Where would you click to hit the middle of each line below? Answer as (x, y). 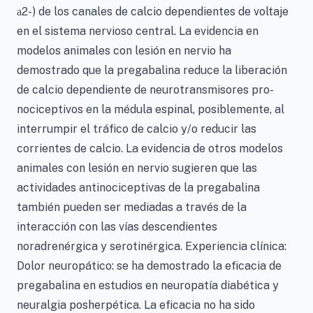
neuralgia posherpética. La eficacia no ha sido (136, 305)
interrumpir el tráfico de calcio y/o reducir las (137, 129)
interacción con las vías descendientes (117, 227)
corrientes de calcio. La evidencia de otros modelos (150, 148)
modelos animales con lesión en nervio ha (124, 51)
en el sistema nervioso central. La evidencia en (138, 31)
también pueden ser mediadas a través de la (132, 207)
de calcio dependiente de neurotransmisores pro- (145, 90)
